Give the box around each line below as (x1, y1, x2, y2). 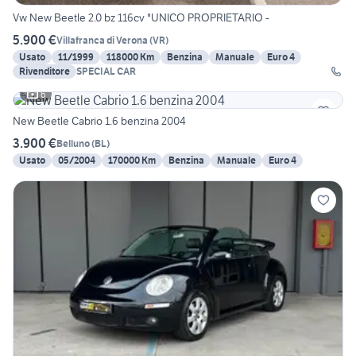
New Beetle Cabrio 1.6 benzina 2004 (13, 114, 186, 129)
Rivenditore (19, 65, 70, 78)
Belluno (56, 137, 90, 149)
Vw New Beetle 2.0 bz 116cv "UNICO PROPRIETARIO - (13, 10, 269, 25)
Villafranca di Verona (56, 33, 148, 46)
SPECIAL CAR (76, 65, 136, 78)
